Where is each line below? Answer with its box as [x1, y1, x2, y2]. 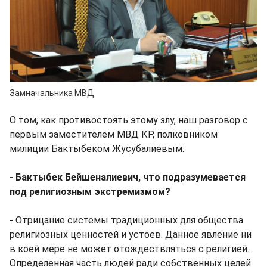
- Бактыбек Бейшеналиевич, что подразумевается [10, 171, 246, 183]
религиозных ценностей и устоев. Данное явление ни [10, 228, 252, 240]
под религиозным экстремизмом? [10, 185, 170, 197]
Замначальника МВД [10, 88, 94, 98]
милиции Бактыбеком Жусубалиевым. [10, 142, 184, 154]
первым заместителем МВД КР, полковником [10, 128, 218, 140]
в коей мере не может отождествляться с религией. [10, 243, 249, 254]
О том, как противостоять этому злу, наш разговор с [10, 114, 248, 126]
